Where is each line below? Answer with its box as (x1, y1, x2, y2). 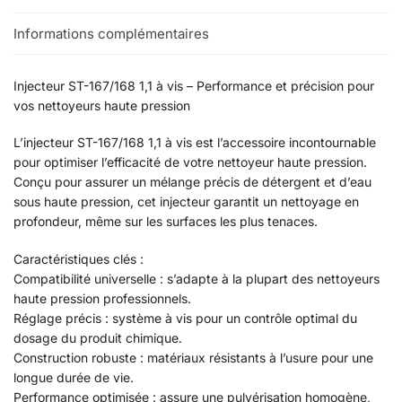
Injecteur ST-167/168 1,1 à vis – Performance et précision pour (13, 77, 374, 93)
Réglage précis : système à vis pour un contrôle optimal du (13, 310, 357, 326)
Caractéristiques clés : (13, 250, 144, 267)
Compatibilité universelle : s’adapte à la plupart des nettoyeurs (13, 270, 380, 286)
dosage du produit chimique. (13, 329, 182, 345)
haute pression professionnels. (13, 290, 191, 306)
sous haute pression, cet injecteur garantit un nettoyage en (13, 194, 359, 210)
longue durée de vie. (13, 369, 134, 385)
